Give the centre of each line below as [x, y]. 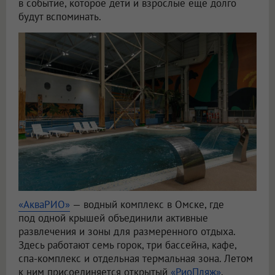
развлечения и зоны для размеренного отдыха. [127, 231]
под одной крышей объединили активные [113, 218]
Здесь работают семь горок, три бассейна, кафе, [127, 245]
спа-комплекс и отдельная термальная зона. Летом [136, 258]
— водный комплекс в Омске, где [147, 204]
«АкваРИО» [44, 204]
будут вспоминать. [60, 16]
